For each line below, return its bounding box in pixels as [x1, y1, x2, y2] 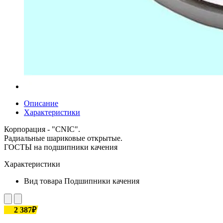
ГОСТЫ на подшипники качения [4, 142, 117, 151]
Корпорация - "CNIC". [4, 124, 80, 133]
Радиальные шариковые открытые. [4, 133, 122, 142]
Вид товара [24, 176, 62, 185]
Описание [24, 99, 58, 108]
